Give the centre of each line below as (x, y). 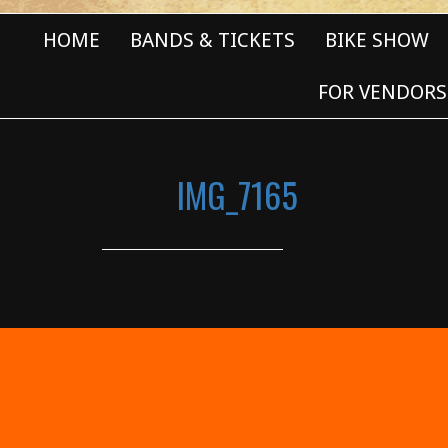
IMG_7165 (238, 194)
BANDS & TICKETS (212, 40)
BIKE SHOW (377, 40)
